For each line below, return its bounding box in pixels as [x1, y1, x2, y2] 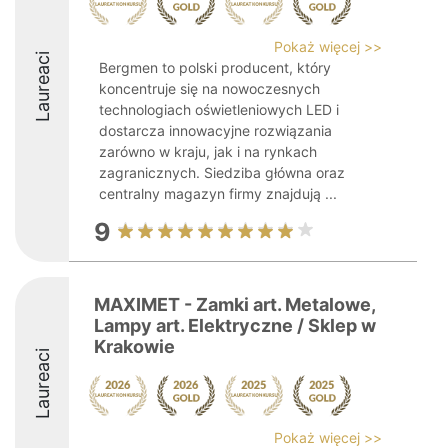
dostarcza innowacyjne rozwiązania [99, 122, 332, 139]
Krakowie [94, 336, 175, 357]
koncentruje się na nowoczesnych [99, 80, 320, 97]
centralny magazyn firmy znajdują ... [99, 185, 337, 202]
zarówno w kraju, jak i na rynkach [99, 143, 317, 160]
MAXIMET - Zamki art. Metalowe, [94, 294, 375, 315]
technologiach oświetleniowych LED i [99, 101, 339, 118]
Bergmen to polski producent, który [99, 59, 331, 76]
